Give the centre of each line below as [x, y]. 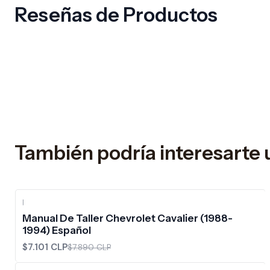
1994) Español [57, 230]
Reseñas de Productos [116, 15]
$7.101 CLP [45, 247]
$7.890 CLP [89, 248]
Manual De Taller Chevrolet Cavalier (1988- [127, 218]
